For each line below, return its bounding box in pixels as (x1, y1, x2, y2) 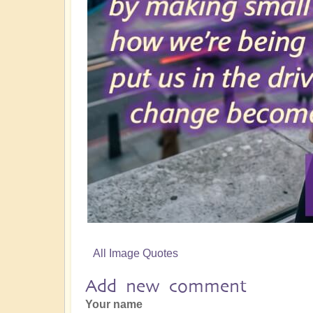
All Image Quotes (93, 247, 178, 259)
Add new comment (85, 275, 247, 296)
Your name (85, 298, 143, 310)
